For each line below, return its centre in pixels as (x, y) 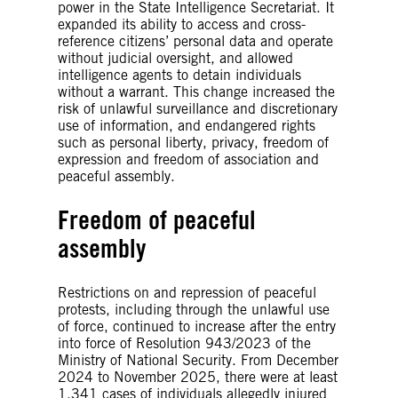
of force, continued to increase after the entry (197, 326)
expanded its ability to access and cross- (182, 24)
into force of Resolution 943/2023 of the (184, 343)
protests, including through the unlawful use (194, 309)
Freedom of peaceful (157, 219)
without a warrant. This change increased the (196, 92)
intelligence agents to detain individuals (179, 75)
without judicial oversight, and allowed (175, 58)
